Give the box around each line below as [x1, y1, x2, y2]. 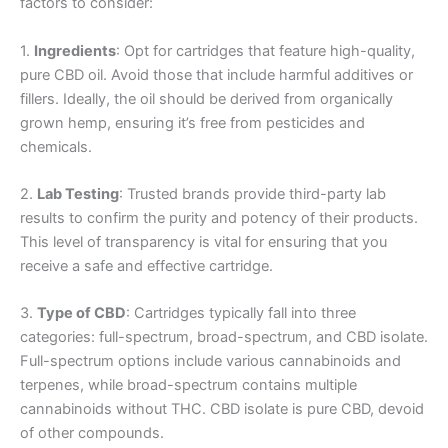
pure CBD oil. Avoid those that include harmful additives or [20, 65, 413, 84]
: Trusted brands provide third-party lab [119, 185, 386, 204]
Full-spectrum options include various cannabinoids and [20, 352, 401, 371]
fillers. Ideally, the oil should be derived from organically [20, 89, 393, 108]
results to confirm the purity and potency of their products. [20, 209, 418, 228]
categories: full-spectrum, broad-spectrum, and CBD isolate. [20, 328, 428, 347]
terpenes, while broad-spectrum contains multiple [20, 376, 357, 395]
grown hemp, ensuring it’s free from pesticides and [20, 113, 365, 132]
